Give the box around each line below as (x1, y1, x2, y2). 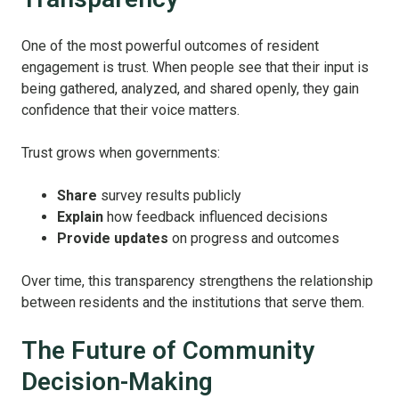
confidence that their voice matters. (21, 102, 240, 119)
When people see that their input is (152, 59, 369, 77)
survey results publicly (101, 187, 241, 205)
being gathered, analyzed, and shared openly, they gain (21, 80, 359, 98)
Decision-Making (21, 367, 213, 397)
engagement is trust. (21, 59, 152, 77)
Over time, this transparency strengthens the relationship (21, 273, 373, 290)
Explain (57, 208, 107, 226)
